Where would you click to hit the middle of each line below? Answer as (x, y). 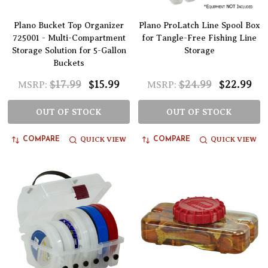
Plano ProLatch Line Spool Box (199, 26)
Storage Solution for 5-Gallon (69, 51)
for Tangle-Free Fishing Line (199, 38)
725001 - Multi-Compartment (69, 38)
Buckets (69, 63)
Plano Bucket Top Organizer (69, 26)
